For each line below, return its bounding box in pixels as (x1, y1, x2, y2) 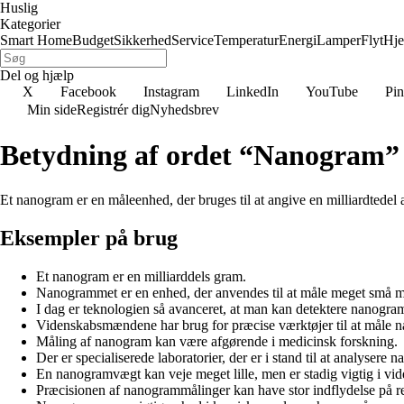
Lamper (317, 32, 361, 48)
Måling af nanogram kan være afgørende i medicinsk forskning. (36, 333, 398, 349)
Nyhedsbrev (150, 102, 219, 117)
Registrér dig (77, 102, 150, 117)
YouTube (306, 84, 358, 99)
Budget (72, 32, 114, 48)
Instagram (143, 84, 199, 99)
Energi (279, 32, 317, 48)
